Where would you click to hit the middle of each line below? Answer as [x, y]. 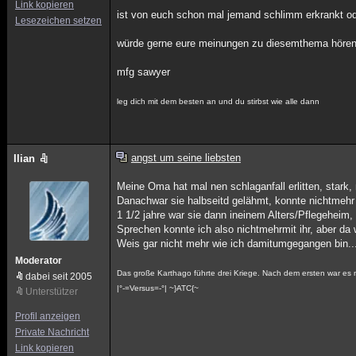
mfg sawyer [144, 72]
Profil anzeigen [48, 316]
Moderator [39, 261]
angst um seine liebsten [186, 158]
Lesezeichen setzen [58, 21]
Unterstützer [52, 292]
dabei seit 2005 [59, 277]
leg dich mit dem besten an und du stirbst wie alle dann [219, 101]
